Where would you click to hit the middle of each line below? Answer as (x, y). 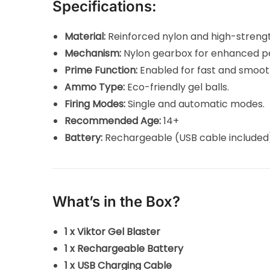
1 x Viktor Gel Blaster (113, 231)
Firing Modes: (95, 104)
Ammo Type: (95, 87)
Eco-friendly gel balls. (177, 87)
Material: (85, 36)
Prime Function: (101, 70)
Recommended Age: (113, 121)
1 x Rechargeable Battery (124, 248)
